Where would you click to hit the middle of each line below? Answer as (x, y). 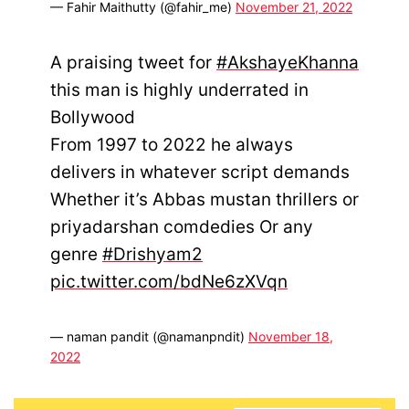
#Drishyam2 (152, 254)
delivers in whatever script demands (200, 172)
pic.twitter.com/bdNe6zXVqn (169, 281)
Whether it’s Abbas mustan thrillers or (204, 199)
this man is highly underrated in (179, 89)
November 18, (291, 336)
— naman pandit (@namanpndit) (149, 336)
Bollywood (93, 117)
